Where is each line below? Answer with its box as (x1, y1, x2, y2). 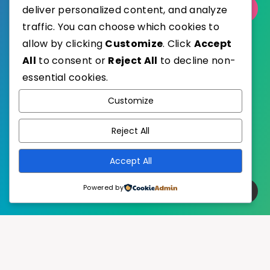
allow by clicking (22, 36, 105, 51)
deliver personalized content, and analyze (22, 2, 228, 17)
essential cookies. (22, 70, 108, 84)
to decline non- (157, 53, 236, 67)
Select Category (32, 2, 105, 14)
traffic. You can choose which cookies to (22, 19, 219, 34)
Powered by (83, 183, 124, 192)
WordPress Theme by (60, 102, 142, 113)
